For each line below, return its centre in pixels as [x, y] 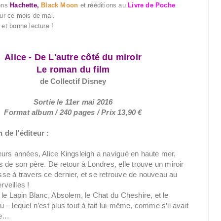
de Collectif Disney [73, 81]
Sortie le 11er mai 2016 [73, 102]
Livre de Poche [152, 5]
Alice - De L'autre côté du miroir [73, 57]
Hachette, [26, 5]
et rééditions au [103, 5]
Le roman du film [73, 70]
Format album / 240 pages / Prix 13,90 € [73, 112]
